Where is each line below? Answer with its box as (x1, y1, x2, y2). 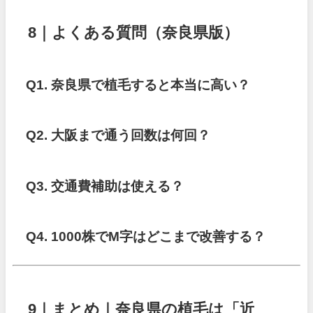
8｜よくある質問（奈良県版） (28, 24, 240, 40)
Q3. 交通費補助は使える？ (26, 179, 184, 193)
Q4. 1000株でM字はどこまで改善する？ (26, 230, 266, 244)
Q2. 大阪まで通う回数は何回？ (26, 129, 211, 143)
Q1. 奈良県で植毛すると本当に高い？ (26, 78, 251, 92)
